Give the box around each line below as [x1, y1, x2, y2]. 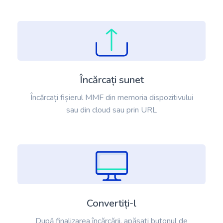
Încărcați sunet [79, 73, 144, 87]
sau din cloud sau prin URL [66, 105, 157, 116]
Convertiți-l [87, 197, 136, 211]
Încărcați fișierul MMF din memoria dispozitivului [30, 92, 193, 104]
